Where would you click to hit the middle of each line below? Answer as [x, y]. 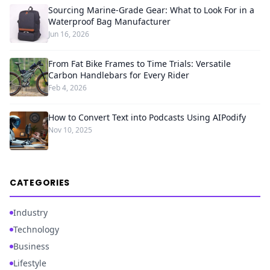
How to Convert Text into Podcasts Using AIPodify [147, 117]
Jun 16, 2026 [69, 34]
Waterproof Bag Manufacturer [109, 21]
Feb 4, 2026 [67, 88]
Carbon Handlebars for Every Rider [119, 75]
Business [31, 246]
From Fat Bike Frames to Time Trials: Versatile [140, 64]
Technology [36, 229]
